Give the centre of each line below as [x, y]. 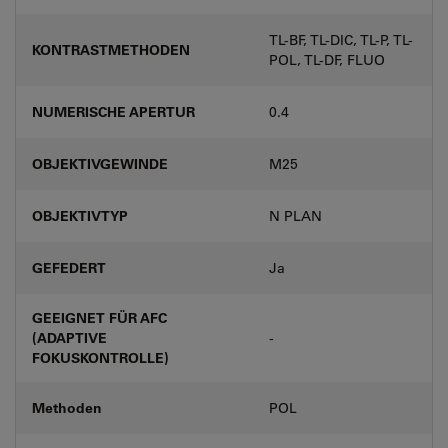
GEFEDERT [69, 267]
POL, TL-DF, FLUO [327, 59]
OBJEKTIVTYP [80, 215]
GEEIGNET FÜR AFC [99, 317]
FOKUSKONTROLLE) [100, 357]
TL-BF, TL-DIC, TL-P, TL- [341, 39]
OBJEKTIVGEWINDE [100, 163]
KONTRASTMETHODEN [111, 49]
